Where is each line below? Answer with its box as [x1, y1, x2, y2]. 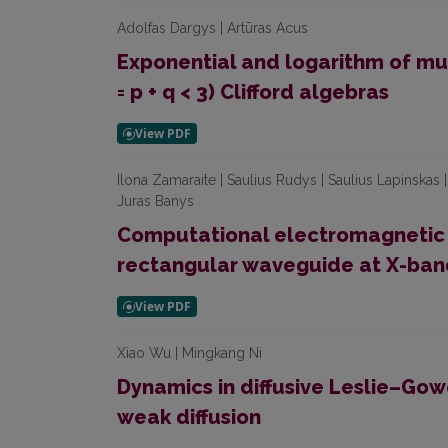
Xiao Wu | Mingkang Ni [117, 345, 262, 361]
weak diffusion [117, 405, 261, 429]
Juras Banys [117, 193, 194, 209]
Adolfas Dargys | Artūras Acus [117, 20, 308, 36]
